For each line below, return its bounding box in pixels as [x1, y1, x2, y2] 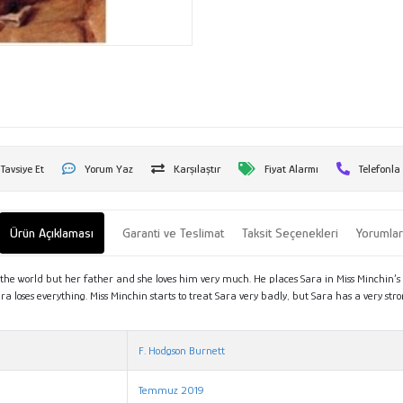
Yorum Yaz [85, 161, 134, 175]
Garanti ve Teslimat [122, 224, 225, 240]
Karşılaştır [174, 161, 221, 175]
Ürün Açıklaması [10, 224, 94, 240]
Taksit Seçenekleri [242, 224, 339, 240]
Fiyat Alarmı [264, 161, 319, 175]
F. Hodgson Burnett [139, 343, 226, 357]
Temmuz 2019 [139, 382, 205, 397]
